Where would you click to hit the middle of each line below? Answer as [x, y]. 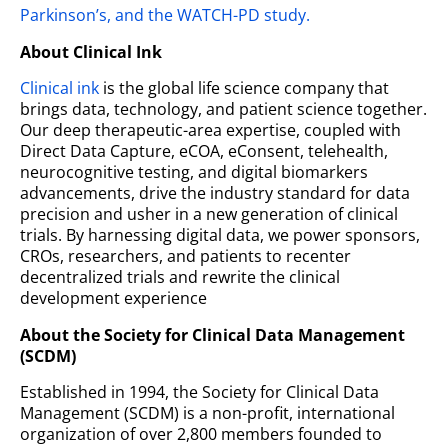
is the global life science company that [244, 88]
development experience [113, 298]
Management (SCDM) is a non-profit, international [207, 413]
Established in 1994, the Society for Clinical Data [199, 392]
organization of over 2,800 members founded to [201, 434]
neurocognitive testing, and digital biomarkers [194, 172]
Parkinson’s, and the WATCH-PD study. [169, 15]
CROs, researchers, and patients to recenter [185, 256]
